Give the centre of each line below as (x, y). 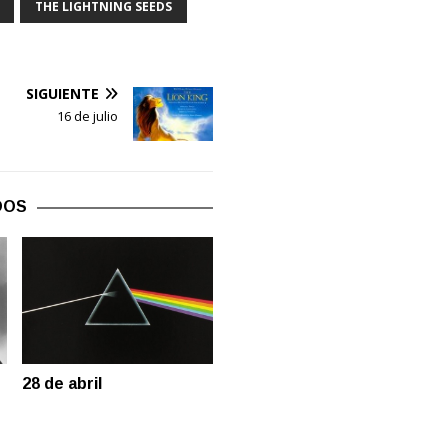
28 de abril (62, 384)
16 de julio (87, 116)
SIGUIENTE (62, 94)
